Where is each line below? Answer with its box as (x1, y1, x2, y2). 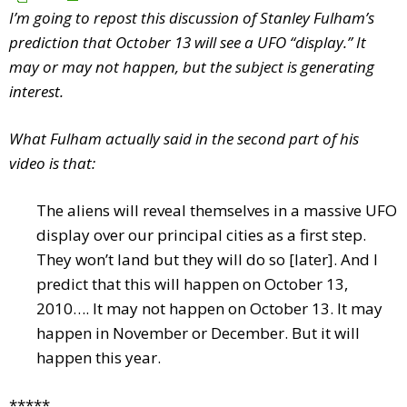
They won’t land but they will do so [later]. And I (36, 249, 378, 271)
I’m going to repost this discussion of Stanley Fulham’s (9, 7, 374, 29)
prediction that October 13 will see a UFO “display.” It (9, 32, 366, 54)
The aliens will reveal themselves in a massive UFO (36, 200, 397, 222)
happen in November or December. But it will (36, 323, 360, 344)
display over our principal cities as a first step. (36, 224, 366, 246)
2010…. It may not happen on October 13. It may (36, 298, 382, 320)
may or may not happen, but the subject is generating (9, 56, 374, 78)
